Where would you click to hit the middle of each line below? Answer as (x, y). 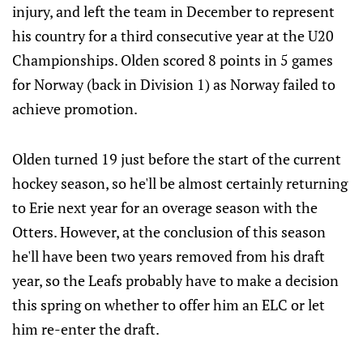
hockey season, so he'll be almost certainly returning (180, 183)
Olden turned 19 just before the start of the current (177, 159)
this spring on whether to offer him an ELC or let (169, 305)
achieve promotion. (75, 109)
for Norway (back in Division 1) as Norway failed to (174, 84)
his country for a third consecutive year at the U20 (173, 36)
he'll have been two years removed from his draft (169, 256)
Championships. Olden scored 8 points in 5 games (173, 60)
